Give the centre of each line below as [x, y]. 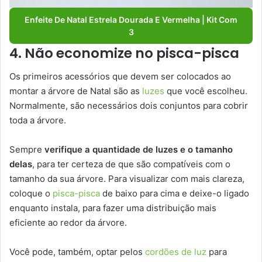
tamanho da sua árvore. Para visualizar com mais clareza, [127, 179]
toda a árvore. [38, 120]
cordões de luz [176, 252]
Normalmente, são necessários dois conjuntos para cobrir [129, 106]
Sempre [27, 150]
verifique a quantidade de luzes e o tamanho [139, 150]
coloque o [31, 194]
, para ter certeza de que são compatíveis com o [131, 164]
